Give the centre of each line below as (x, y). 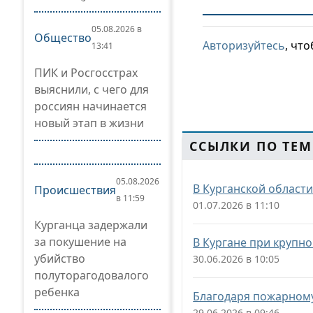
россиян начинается (90, 106)
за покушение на (80, 242)
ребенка (57, 292)
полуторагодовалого (92, 275)
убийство (60, 259)
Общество (63, 38)
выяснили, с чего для (92, 89)
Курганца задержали (91, 225)
